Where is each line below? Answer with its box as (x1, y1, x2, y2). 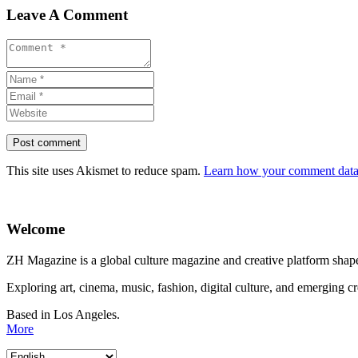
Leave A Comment (6, 6, 128, 24)
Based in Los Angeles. (6, 307, 120, 321)
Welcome (6, 220, 65, 237)
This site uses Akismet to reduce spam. (6, 164, 204, 178)
